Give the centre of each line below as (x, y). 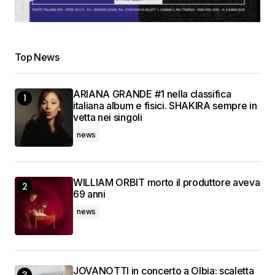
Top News (37, 57)
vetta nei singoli (108, 118)
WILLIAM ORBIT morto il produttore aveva (167, 183)
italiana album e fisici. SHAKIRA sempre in (165, 106)
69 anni (89, 194)
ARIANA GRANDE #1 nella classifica (152, 94)
